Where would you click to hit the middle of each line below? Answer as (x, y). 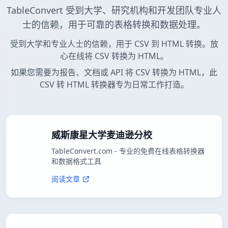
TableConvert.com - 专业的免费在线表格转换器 (128, 151)
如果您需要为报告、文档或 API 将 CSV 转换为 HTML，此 (114, 73)
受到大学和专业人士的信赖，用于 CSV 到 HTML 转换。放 (114, 44)
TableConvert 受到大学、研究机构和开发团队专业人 (114, 10)
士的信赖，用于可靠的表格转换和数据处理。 (114, 25)
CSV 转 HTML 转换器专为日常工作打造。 (114, 85)
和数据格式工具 (76, 161)
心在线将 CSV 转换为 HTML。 (114, 56)
